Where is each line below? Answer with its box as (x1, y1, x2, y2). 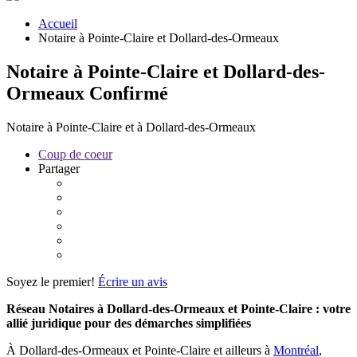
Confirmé (89, 82, 168, 104)
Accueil (38, 16, 77, 30)
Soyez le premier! (6, 274, 95, 288)
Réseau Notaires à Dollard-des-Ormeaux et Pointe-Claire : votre (6, 301, 351, 316)
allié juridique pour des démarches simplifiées (6, 316, 251, 330)
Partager (38, 161, 80, 175)
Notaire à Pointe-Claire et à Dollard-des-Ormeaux (6, 120, 256, 134)
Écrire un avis (98, 274, 167, 288)
